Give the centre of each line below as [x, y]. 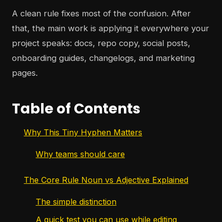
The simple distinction [76, 202]
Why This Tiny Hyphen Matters [83, 133]
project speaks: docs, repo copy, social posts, [101, 43]
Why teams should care [80, 154]
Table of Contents [76, 109]
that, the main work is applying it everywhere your [111, 28]
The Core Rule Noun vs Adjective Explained [106, 180]
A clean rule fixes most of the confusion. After [101, 14]
